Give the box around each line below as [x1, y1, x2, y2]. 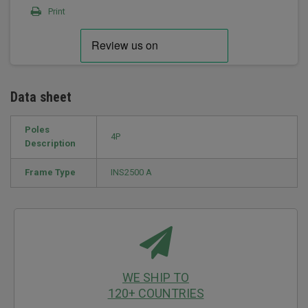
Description [25, 138, 76, 148]
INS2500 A [111, 167, 152, 177]
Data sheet [10, 89, 71, 105]
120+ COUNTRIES [107, 286, 204, 300]
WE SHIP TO [122, 270, 189, 285]
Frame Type [25, 167, 76, 177]
